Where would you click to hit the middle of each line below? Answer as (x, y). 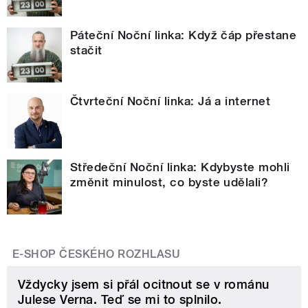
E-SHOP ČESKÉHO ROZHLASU (97, 254)
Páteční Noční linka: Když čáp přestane (184, 35)
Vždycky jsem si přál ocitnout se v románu (144, 285)
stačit (86, 51)
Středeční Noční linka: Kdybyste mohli (180, 167)
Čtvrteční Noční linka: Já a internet (170, 101)
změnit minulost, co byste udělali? (169, 183)
